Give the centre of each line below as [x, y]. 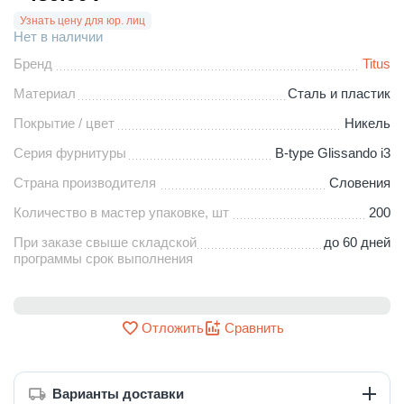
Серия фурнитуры [70, 152]
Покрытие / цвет [64, 123]
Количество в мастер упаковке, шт [121, 212]
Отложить [172, 328]
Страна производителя [85, 182]
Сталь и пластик [340, 93]
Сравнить [254, 328]
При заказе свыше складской [105, 242]
